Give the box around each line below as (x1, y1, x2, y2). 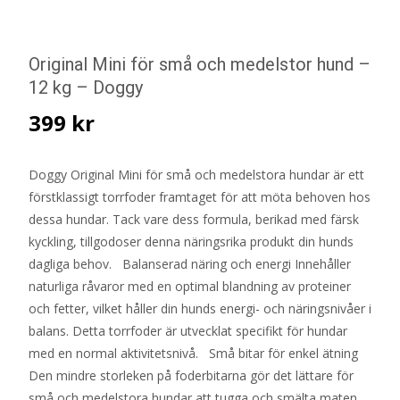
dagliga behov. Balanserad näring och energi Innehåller (29, 255, 351, 273)
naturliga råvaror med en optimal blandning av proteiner (29, 278, 351, 296)
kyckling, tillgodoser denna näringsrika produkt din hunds (29, 233, 354, 251)
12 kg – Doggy (29, 77, 143, 99)
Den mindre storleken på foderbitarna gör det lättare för (29, 367, 354, 385)
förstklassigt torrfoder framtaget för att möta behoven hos (29, 188, 371, 206)
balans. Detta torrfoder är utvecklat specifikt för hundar (29, 322, 347, 340)
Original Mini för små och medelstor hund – (29, 54, 371, 76)
